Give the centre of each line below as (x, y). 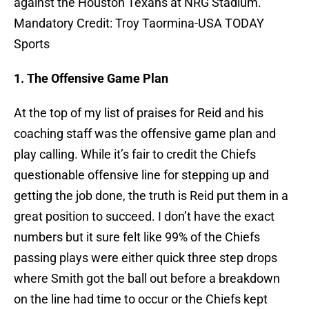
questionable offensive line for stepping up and (141, 175)
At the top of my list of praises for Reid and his (139, 113)
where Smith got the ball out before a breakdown (147, 279)
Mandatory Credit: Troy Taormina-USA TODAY (139, 23)
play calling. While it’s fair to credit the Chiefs (135, 154)
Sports (32, 44)
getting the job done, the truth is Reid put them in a (151, 196)
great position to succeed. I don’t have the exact (144, 217)
